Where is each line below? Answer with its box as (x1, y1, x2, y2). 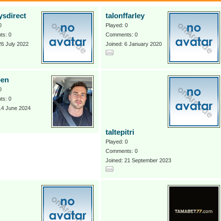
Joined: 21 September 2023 (106, 157, 171, 163)
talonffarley (106, 12, 145, 20)
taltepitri (106, 128, 134, 136)
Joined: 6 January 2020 (106, 41, 162, 47)
